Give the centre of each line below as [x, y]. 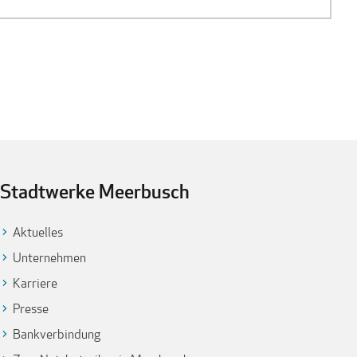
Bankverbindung [57, 334]
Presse [31, 308]
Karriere [35, 283]
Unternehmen [49, 257]
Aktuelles [38, 232]
